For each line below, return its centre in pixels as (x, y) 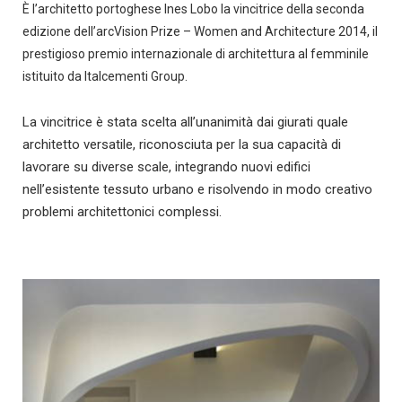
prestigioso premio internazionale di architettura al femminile (196, 54)
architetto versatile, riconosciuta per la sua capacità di (182, 144)
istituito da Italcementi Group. (105, 76)
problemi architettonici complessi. (122, 212)
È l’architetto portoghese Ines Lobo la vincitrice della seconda (193, 9)
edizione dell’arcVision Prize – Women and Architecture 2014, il (200, 31)
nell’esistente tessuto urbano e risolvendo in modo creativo (197, 189)
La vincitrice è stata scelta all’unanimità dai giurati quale (185, 122)
